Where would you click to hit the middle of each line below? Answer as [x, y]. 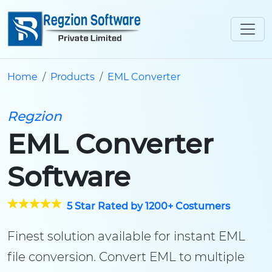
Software [69, 176]
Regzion [35, 116]
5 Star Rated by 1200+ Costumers [146, 206]
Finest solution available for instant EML [126, 236]
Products [73, 77]
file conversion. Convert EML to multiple [126, 257]
